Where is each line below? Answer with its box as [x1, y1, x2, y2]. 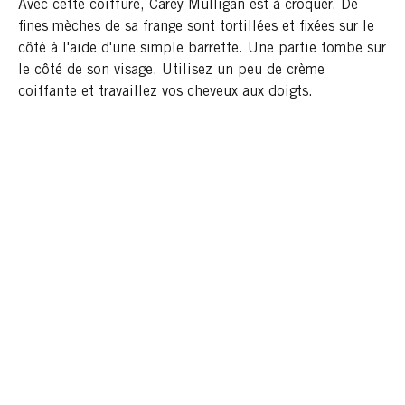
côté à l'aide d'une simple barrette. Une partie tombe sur [18, 42, 386, 57]
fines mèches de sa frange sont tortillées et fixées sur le [18, 20, 374, 35]
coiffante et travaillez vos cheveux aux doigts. [18, 85, 313, 100]
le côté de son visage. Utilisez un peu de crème [18, 63, 325, 79]
